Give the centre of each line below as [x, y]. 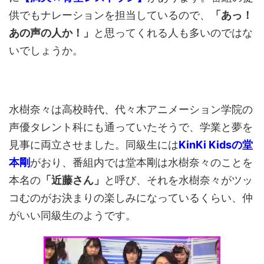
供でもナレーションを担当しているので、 [110, 15]
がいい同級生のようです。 [72, 215]
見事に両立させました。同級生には [94, 145]
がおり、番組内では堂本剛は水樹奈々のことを [141, 162]
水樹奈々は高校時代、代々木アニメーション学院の [131, 109]
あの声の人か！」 [51, 33]
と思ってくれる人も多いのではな [173, 33]
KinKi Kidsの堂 [216, 145]
